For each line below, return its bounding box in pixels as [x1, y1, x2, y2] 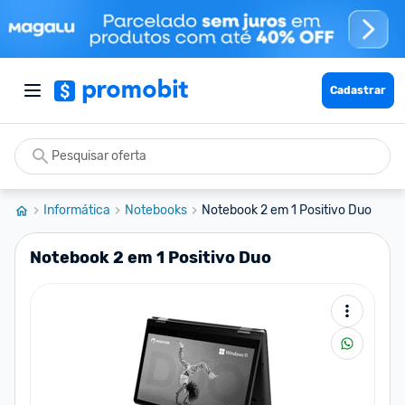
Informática [43, 202, 110, 218]
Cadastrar [330, 84, 386, 97]
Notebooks [125, 202, 187, 218]
